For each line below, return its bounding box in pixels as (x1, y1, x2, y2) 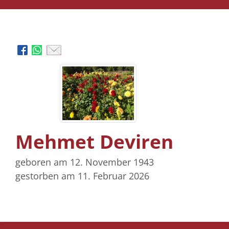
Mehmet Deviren (15, 129, 173, 155)
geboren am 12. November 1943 (15, 156, 154, 169)
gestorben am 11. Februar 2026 (15, 170, 149, 182)
